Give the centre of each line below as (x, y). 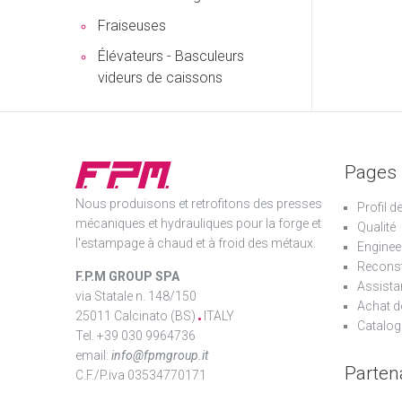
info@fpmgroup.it (160, 355)
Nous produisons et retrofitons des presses (199, 204)
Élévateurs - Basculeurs (171, 56)
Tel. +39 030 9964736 (135, 336)
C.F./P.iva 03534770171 (141, 375)
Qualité (376, 227)
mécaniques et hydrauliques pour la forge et (198, 223)
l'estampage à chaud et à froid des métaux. (196, 243)
